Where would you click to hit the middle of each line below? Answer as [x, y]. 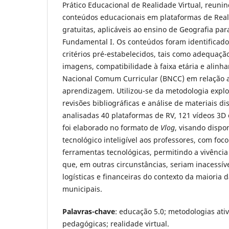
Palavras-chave [89, 211]
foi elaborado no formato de [111, 127]
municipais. [82, 189]
